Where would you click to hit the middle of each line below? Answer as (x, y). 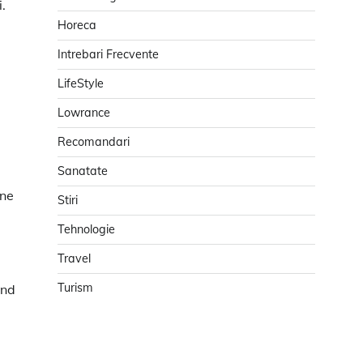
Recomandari (94, 142)
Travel (74, 259)
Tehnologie (86, 230)
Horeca (77, 26)
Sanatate (83, 171)
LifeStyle (81, 84)
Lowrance (84, 113)
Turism (75, 288)
